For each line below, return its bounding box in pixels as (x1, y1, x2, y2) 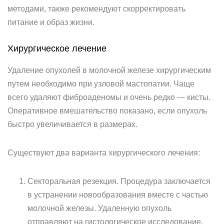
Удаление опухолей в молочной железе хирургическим (7, 66, 211, 74)
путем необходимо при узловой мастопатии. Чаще (7, 79, 194, 88)
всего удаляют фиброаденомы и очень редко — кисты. (7, 93, 210, 101)
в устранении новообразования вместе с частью (27, 190, 208, 199)
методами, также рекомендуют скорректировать (7, 4, 185, 13)
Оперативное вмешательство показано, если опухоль (7, 106, 207, 115)
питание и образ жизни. (7, 18, 94, 26)
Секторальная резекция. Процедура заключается (27, 177, 210, 185)
